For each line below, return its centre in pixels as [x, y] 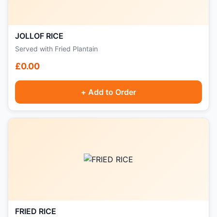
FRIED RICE [36, 211]
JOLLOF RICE [39, 36]
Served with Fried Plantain [56, 49]
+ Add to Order [108, 92]
